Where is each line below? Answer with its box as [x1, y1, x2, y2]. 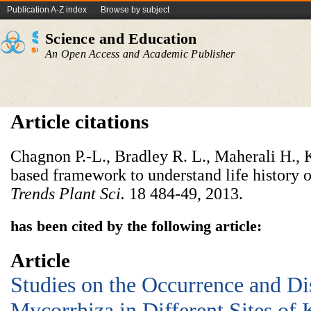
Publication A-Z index [7, 5, 87, 15]
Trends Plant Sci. [10, 185, 125, 203]
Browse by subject [101, 5, 169, 15]
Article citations [10, 110, 149, 133]
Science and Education [45, 30, 197, 47]
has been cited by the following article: [10, 217, 262, 235]
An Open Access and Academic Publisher [45, 48, 235, 60]
